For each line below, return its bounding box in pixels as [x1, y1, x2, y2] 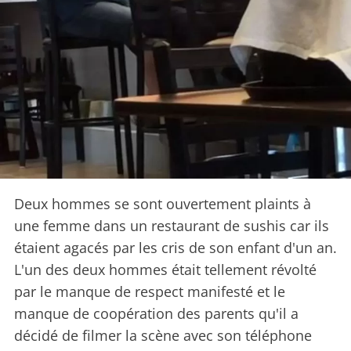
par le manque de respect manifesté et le [14, 282, 285, 302]
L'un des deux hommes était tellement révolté [14, 260, 317, 280]
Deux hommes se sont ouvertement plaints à [14, 194, 311, 214]
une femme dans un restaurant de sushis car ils [14, 216, 329, 236]
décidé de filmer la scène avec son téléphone [14, 326, 312, 346]
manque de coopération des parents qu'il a [14, 304, 299, 324]
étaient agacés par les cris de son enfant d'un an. [14, 238, 337, 258]
